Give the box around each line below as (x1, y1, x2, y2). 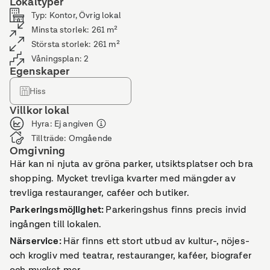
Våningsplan (31, 52, 80, 64)
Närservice (10, 234, 59, 248)
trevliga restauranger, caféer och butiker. (10, 186, 189, 199)
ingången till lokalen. (10, 218, 102, 231)
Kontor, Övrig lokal (49, 9, 121, 20)
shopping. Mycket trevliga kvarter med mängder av (10, 172, 236, 185)
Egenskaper (10, 64, 70, 79)
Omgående (68, 132, 113, 143)
